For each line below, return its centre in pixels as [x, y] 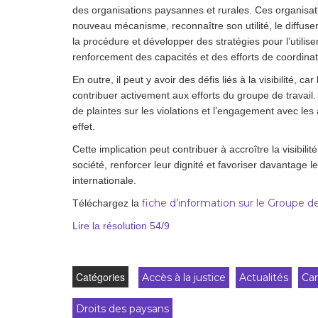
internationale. [104, 181]
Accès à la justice [184, 278]
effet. [84, 127]
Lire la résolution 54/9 [121, 226]
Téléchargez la [107, 203]
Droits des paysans [122, 309]
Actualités [264, 278]
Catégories [100, 277]
